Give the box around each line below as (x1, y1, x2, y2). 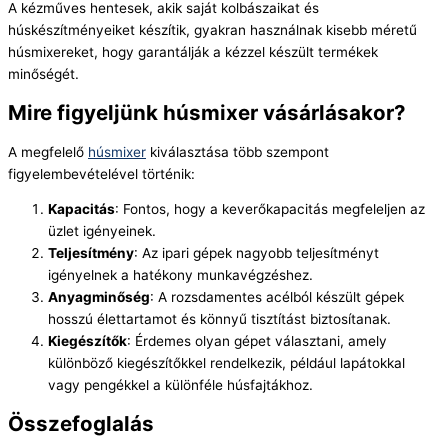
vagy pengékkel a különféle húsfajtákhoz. (48, 377, 313, 394)
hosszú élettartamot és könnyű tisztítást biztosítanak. (48, 311, 391, 328)
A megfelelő (8, 143, 88, 160)
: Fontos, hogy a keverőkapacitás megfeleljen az (115, 201, 425, 218)
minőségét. (8, 65, 79, 82)
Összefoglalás (8, 411, 154, 437)
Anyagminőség (48, 289, 150, 306)
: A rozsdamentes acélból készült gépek (150, 289, 404, 306)
